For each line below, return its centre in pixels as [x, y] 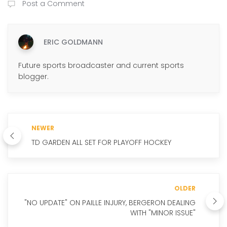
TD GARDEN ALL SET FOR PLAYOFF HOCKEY [101, 142]
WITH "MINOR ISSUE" [163, 213]
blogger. [33, 77]
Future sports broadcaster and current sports [101, 65]
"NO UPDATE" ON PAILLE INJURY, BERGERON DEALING [110, 203]
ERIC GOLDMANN [73, 42]
